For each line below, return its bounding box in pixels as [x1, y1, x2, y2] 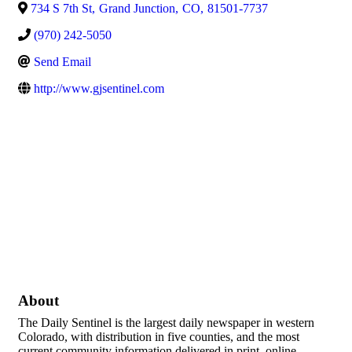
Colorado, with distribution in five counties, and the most [18, 330, 299, 343]
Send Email [34, 54, 91, 68]
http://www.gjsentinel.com [34, 81, 164, 95]
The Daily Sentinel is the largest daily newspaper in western [18, 316, 314, 329]
